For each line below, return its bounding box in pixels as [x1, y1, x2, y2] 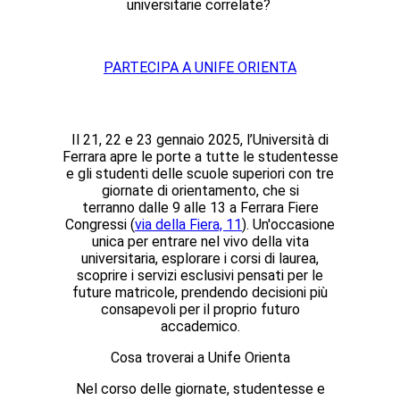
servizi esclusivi [137, 267, 234, 285]
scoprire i [77, 267, 137, 285]
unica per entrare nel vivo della [91, 233, 286, 251]
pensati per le [234, 267, 323, 285]
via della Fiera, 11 [135, 216, 242, 234]
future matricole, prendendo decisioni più [72, 284, 328, 302]
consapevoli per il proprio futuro [100, 301, 300, 319]
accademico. [160, 318, 240, 336]
